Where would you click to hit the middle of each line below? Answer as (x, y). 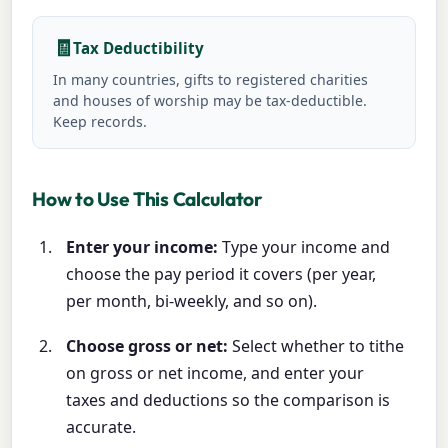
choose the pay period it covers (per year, (221, 273)
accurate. (101, 426)
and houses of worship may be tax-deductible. (210, 100)
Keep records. (100, 121)
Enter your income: (142, 246)
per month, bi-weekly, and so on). (192, 300)
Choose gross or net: (147, 345)
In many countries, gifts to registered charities (211, 79)
